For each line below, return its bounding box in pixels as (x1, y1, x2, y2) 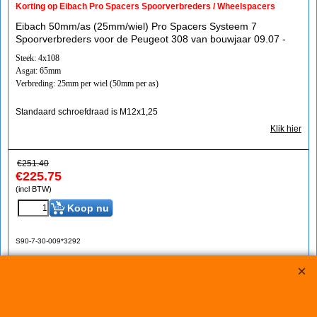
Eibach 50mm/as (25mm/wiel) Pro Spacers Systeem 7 (16, 21, 257, 32)
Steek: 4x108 (16, 53, 59, 63)
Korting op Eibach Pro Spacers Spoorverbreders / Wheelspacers (16, 1, 275, 11)
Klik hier (270, 124, 301, 134)
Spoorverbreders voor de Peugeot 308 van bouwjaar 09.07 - (16, 33, 286, 45)
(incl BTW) (16, 185, 52, 193)
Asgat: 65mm (16, 66, 61, 76)
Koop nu (67, 202, 109, 214)
